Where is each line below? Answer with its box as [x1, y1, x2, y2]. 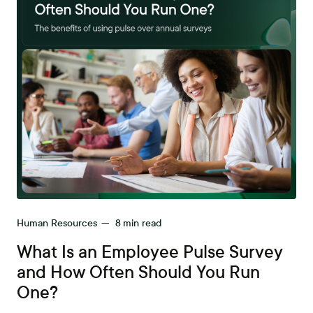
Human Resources [17, 217, 98, 229]
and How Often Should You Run [17, 263, 261, 282]
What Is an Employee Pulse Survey [17, 242, 284, 262]
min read [123, 217, 162, 229]
